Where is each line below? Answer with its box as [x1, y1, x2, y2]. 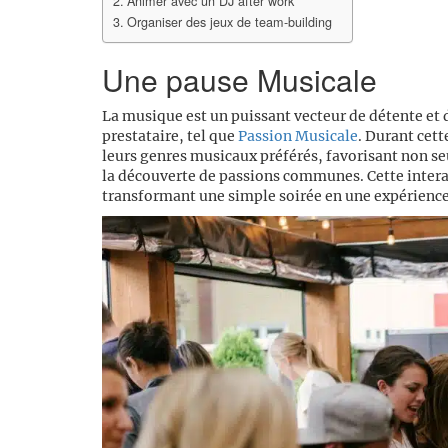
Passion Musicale [238, 126, 358, 145]
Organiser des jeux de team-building [126, 12, 332, 31]
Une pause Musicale [102, 57, 377, 101]
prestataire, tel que [102, 126, 238, 145]
